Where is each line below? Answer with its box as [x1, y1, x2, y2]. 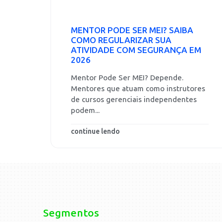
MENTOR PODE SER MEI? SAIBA [71, 25, 193, 35]
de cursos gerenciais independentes [71, 95, 197, 104]
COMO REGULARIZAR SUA [71, 35, 171, 45]
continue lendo [71, 127, 120, 136]
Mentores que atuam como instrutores [71, 84, 205, 93]
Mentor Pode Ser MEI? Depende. [71, 73, 183, 82]
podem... [71, 106, 100, 115]
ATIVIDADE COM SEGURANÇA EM [71, 45, 201, 55]
